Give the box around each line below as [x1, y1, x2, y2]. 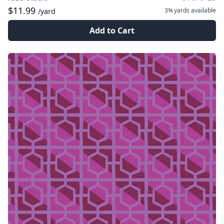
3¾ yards [164, 6, 189, 14]
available [189, 6, 216, 14]
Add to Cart [89, 25, 134, 36]
